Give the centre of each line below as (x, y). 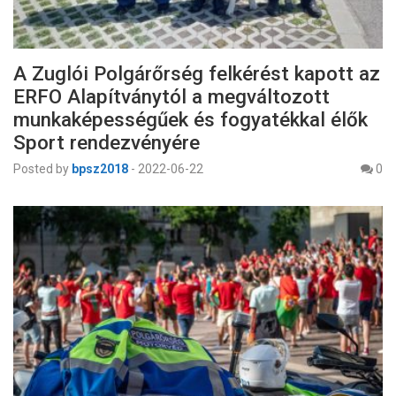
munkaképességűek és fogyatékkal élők (190, 120)
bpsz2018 (100, 169)
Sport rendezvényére (107, 143)
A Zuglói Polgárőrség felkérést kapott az (197, 74)
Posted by (41, 169)
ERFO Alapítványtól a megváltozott (171, 97)
